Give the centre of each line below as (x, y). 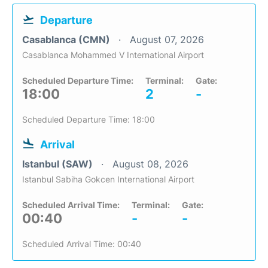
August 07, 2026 (167, 39)
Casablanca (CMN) (67, 39)
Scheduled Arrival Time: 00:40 (82, 244)
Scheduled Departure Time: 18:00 (89, 119)
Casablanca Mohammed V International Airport (113, 55)
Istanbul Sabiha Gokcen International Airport (108, 179)
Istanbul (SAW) (59, 164)
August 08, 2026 (150, 164)
